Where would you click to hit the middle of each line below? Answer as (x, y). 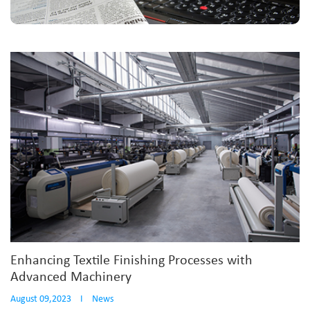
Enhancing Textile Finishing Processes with (131, 261)
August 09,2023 (41, 300)
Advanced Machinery (71, 278)
